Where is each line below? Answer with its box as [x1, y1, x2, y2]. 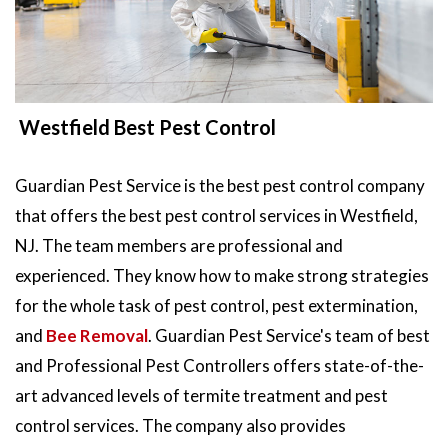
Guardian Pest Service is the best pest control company [15, 174, 425, 196]
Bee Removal [46, 324, 148, 346]
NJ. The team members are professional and [15, 234, 343, 256]
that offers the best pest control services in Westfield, [15, 204, 418, 226]
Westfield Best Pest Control [15, 114, 276, 139]
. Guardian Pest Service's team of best [148, 324, 430, 346]
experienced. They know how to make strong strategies [15, 264, 429, 286]
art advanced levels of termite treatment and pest [15, 384, 388, 406]
